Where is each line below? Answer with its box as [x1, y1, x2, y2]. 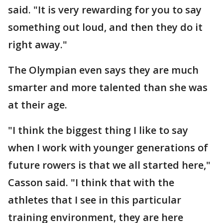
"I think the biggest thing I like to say [8, 123, 188, 137]
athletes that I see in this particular [8, 193, 181, 207]
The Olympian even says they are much [8, 63, 199, 77]
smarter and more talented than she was [8, 80, 208, 94]
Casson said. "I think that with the [8, 175, 174, 189]
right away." [8, 37, 67, 51]
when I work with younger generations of [8, 140, 208, 154]
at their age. [8, 98, 70, 111]
